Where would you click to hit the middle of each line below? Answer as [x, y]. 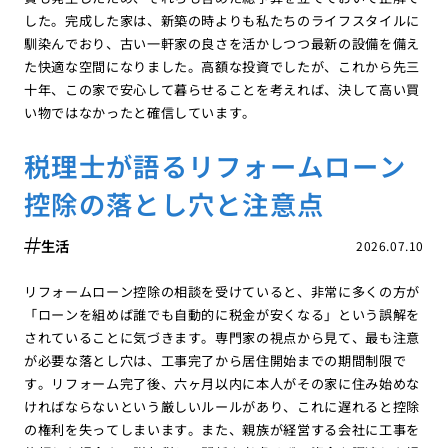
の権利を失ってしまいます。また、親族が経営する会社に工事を [222, 430]
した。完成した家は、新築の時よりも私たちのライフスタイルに [222, 20]
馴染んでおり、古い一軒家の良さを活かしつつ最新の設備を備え [222, 43]
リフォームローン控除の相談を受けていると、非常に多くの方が [222, 292]
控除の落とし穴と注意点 [174, 204]
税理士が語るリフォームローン [215, 166]
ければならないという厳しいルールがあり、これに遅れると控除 [222, 407]
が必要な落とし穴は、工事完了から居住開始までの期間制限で [215, 361]
